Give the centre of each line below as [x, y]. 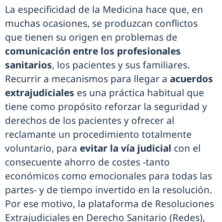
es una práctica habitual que [139, 93]
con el [187, 148]
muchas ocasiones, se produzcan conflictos [101, 24]
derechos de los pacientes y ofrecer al [90, 121]
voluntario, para [41, 148]
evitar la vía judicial [126, 148]
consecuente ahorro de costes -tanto [87, 162]
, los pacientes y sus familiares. [121, 65]
